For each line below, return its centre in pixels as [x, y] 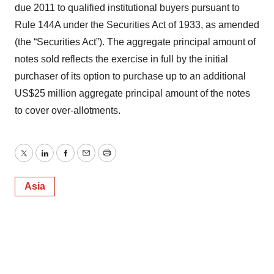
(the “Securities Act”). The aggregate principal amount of [135, 42]
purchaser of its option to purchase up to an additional [130, 76]
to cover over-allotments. [68, 110]
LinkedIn [62, 160]
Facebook [86, 160]
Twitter [37, 160]
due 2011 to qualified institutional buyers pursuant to [127, 8]
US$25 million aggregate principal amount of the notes [132, 93]
